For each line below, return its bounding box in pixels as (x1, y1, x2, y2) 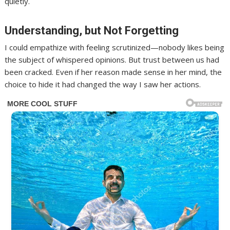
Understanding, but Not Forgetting (5, 24, 179, 37)
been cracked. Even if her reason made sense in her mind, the (5, 67, 222, 78)
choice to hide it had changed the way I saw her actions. (5, 79, 201, 90)
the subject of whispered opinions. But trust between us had (5, 54, 220, 65)
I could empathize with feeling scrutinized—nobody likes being (5, 42, 225, 53)
